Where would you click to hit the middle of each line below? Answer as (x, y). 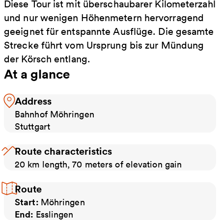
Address (33, 101)
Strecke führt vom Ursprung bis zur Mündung (104, 45)
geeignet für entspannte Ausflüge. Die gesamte (109, 31)
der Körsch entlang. (47, 59)
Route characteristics (63, 151)
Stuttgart (32, 126)
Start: (28, 202)
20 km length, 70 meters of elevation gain (98, 164)
